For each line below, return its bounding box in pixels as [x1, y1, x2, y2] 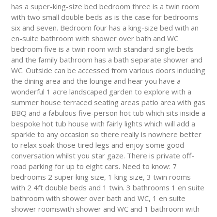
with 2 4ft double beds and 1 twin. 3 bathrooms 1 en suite [11, 183, 204, 193]
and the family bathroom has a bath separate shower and [11, 55, 202, 65]
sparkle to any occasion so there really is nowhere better [11, 129, 201, 139]
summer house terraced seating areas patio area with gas [11, 97, 205, 108]
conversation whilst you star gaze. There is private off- [11, 151, 194, 161]
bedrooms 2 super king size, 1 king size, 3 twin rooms [11, 172, 191, 182]
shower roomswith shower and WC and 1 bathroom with [11, 204, 200, 214]
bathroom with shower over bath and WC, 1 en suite [11, 193, 186, 203]
